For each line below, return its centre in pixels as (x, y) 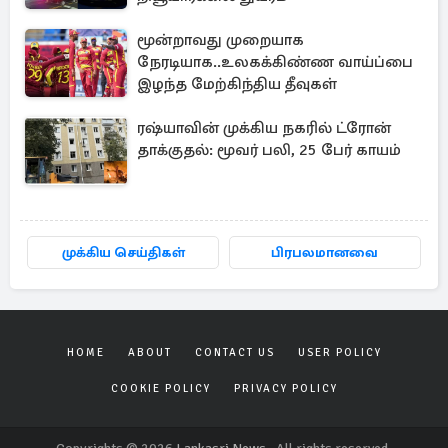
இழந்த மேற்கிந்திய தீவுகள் (237, 84)
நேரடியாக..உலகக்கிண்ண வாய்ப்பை (275, 62)
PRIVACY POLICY (285, 388)
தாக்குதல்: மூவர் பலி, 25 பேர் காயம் (269, 150)
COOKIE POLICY (160, 388)
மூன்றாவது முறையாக (220, 40)
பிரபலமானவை (325, 252)
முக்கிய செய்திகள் (123, 252)
